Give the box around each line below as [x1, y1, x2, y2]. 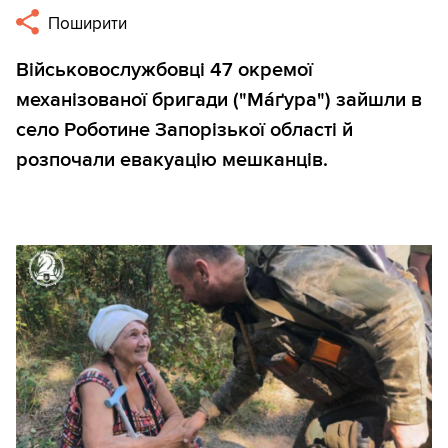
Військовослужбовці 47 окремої [16, 58, 313, 83]
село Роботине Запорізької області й [16, 118, 353, 143]
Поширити [44, 13, 128, 35]
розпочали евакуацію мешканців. [16, 148, 328, 173]
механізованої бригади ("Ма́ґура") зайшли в [16, 88, 422, 113]
